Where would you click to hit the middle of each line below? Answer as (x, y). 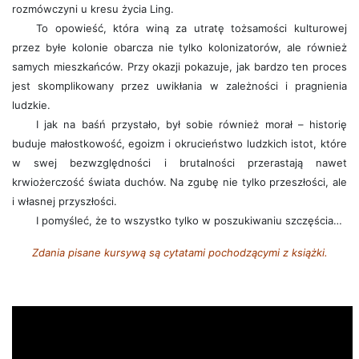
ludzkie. (31, 105)
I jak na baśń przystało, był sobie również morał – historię (192, 124)
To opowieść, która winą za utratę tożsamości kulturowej (192, 28)
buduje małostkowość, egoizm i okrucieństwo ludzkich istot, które (179, 143)
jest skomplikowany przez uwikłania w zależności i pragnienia (179, 86)
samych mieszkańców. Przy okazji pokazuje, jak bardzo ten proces (179, 67)
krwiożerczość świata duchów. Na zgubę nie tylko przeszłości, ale (179, 182)
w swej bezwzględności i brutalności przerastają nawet (179, 163)
